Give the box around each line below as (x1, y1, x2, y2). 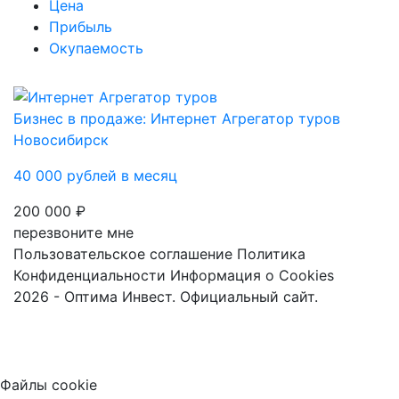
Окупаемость (49, 38, 143, 57)
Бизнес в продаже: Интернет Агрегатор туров (13, 110, 340, 128)
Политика (237, 245, 305, 264)
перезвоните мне (13, 224, 134, 242)
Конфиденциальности (13, 266, 166, 285)
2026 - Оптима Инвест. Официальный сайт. (13, 288, 318, 306)
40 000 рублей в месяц (13, 167, 177, 185)
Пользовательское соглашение (13, 245, 232, 264)
